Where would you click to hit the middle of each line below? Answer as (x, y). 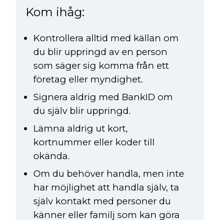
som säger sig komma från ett (101, 66)
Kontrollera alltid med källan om (106, 38)
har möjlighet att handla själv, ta (106, 188)
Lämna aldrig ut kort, (81, 129)
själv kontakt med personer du (102, 201)
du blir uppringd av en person (100, 52)
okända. (52, 156)
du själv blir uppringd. (82, 111)
